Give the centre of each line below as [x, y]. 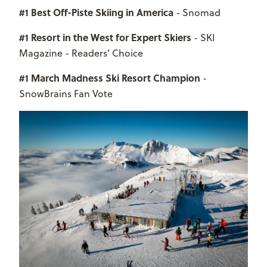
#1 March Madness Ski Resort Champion [110, 77]
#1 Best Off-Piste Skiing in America [96, 12]
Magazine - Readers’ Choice [81, 53]
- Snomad [197, 12]
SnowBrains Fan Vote [66, 93]
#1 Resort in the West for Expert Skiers [106, 37]
